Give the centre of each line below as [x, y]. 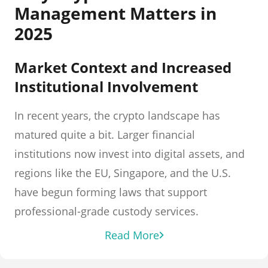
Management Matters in [115, 13]
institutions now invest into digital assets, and [130, 154]
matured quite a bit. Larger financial [105, 135]
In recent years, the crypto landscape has [117, 115]
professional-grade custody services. [106, 211]
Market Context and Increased [123, 67]
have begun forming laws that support [111, 192]
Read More [132, 235]
